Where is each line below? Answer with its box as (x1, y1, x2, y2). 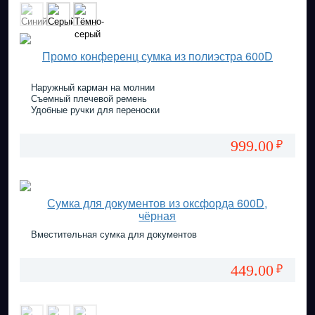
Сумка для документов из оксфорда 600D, (47, 195, 268, 212)
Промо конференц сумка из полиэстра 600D (41, 48, 273, 64)
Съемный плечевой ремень (30, 91, 147, 105)
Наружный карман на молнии (30, 80, 155, 94)
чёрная (139, 207, 176, 224)
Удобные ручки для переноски (30, 103, 160, 116)
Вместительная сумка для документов (30, 227, 197, 241)
